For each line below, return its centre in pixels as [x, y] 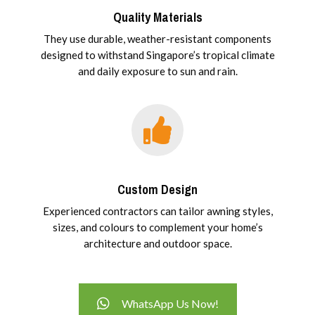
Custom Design [157, 190]
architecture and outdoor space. [157, 244]
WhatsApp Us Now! [170, 304]
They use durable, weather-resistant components [157, 39]
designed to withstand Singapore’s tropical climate [157, 55]
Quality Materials [157, 18]
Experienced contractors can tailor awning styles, [157, 211]
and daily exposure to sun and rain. [157, 71]
